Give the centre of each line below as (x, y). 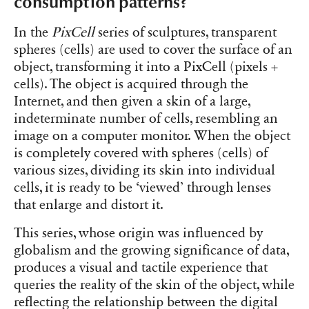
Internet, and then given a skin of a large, (132, 102)
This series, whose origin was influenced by (138, 233)
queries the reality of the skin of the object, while (154, 285)
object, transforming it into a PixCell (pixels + (146, 67)
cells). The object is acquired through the (131, 84)
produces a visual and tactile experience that (141, 268)
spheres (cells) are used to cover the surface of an (153, 50)
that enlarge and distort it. (89, 205)
